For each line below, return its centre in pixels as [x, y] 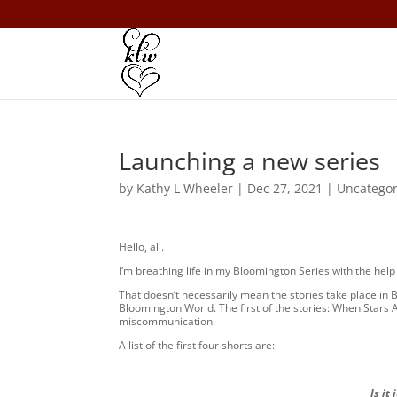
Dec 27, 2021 [285, 188]
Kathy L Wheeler [185, 188]
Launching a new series [250, 161]
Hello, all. [142, 247]
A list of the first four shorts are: [197, 345]
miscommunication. [167, 321]
